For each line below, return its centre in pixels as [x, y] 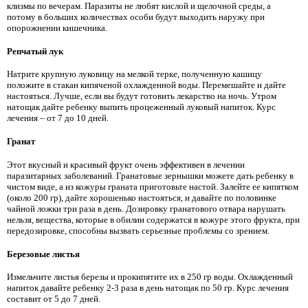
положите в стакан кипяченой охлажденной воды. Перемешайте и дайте [146, 85]
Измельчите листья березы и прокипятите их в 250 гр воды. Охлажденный [150, 277]
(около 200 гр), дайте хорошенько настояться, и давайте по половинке [142, 197]
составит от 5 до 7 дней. [54, 299]
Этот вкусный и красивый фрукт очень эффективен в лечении [126, 164]
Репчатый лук [35, 51]
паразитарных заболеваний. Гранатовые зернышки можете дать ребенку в [150, 175]
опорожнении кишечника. [57, 27]
